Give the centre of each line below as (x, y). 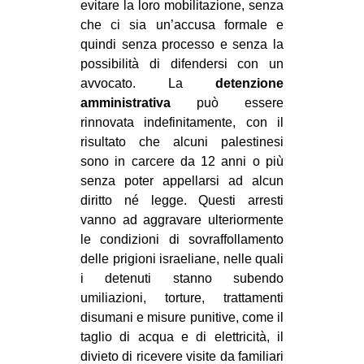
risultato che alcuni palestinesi (182, 141)
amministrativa (126, 102)
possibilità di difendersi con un (182, 63)
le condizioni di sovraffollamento (182, 239)
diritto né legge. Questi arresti (182, 200)
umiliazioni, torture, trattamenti (182, 297)
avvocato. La (148, 83)
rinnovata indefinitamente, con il (182, 122)
